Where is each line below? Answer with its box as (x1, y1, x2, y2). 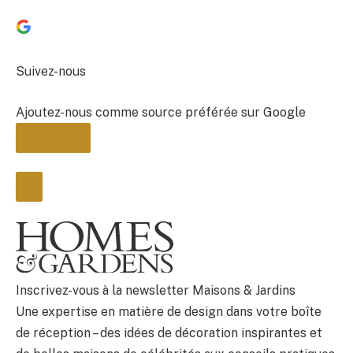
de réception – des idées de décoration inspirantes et (16, 325, 322, 340)
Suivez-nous (16, 64, 86, 80)
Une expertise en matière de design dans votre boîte (16, 303, 321, 319)
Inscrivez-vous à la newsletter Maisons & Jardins (16, 282, 295, 298)
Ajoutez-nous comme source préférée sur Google (16, 104, 306, 120)
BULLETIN (29, 236, 77, 247)
